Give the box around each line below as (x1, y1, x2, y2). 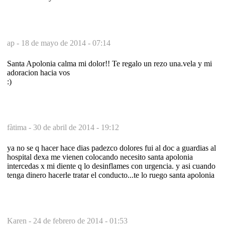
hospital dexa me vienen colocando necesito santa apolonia (7, 152, 193, 161)
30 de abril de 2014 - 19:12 (33, 123, 119, 132)
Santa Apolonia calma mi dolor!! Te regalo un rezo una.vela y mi (7, 59, 212, 68)
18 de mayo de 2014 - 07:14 (21, 38, 110, 47)
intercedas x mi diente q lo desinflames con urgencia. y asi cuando (7, 161, 215, 170)
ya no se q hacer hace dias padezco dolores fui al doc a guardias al (7, 143, 216, 152)
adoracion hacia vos (7, 68, 70, 77)
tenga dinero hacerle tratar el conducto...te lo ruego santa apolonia (7, 170, 214, 179)
